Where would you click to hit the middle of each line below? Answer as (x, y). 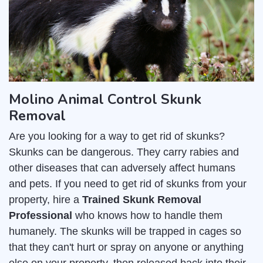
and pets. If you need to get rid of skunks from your (128, 184)
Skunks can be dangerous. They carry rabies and (124, 152)
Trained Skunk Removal (142, 200)
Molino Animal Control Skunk (105, 100)
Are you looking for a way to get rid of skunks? (117, 136)
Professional (41, 216)
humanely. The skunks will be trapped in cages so (125, 232)
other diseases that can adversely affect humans (122, 168)
